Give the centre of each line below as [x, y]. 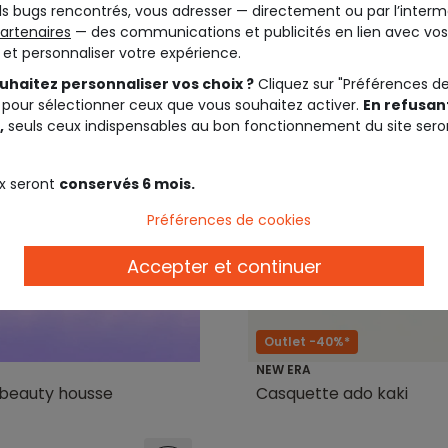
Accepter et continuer [224, 266]
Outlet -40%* [307, 341]
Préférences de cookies [229, 220]
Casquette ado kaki [332, 393]
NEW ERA [283, 369]
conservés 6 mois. [127, 184]
